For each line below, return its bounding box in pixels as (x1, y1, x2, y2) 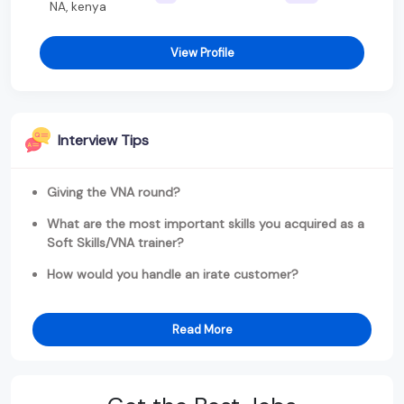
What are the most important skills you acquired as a (47, 215, 364, 232)
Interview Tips (58, 130, 149, 150)
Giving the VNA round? (47, 183, 180, 200)
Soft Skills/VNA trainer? (47, 234, 184, 251)
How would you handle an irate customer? (47, 265, 298, 282)
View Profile (170, 44, 234, 60)
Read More (171, 321, 233, 337)
